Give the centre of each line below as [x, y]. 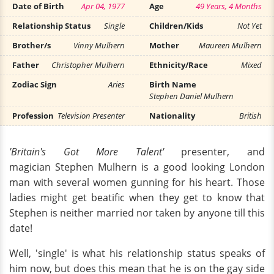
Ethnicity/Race [179, 65]
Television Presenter [91, 116]
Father [26, 65]
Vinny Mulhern [99, 45]
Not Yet [250, 26]
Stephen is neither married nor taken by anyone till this [137, 213]
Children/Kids [176, 26]
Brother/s [31, 45]
